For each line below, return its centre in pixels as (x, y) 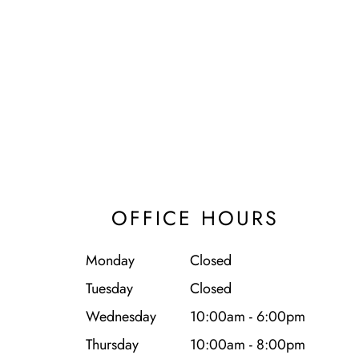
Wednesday (121, 316)
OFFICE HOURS (196, 218)
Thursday (112, 344)
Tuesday (109, 288)
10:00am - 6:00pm (247, 316)
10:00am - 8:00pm (247, 344)
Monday (110, 260)
